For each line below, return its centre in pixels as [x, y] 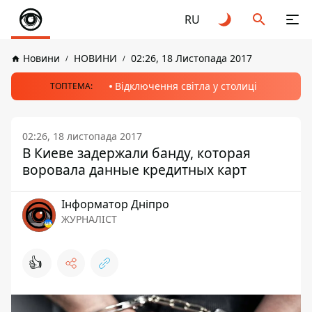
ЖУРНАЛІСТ [89, 219]
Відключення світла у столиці [186, 86]
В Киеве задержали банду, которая [136, 153]
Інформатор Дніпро [115, 204]
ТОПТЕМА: [71, 86]
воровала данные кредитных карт [134, 170]
